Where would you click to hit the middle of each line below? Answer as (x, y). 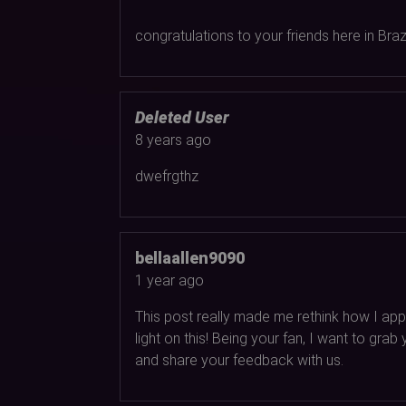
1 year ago (169, 280)
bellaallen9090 (190, 257)
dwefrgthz (167, 176)
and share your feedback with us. (239, 360)
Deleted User (182, 117)
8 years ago (173, 140)
